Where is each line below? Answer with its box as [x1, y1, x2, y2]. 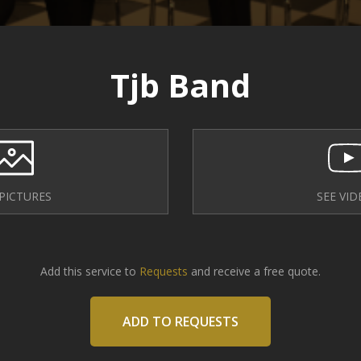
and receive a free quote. [188, 263, 321, 279]
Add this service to [40, 263, 136, 279]
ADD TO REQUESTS [122, 313, 239, 330]
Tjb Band [110, 63, 251, 107]
